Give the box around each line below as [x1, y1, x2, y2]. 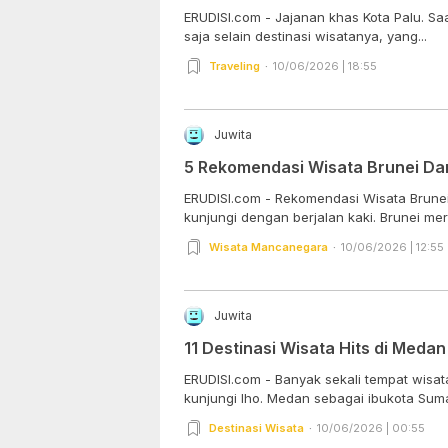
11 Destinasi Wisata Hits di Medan [184, 337, 446, 358]
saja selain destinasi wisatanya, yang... [184, 27, 427, 44]
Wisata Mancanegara [209, 239, 328, 254]
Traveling [209, 58, 260, 73]
